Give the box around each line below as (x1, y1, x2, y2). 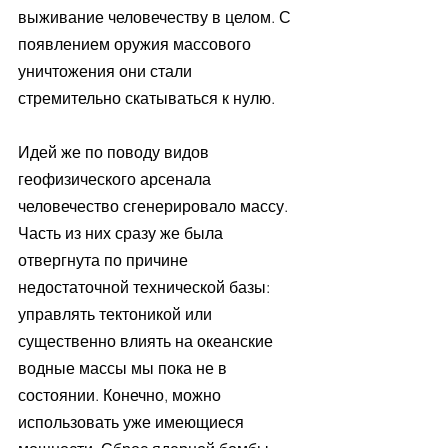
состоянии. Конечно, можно (18, 384, 225, 405)
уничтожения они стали (18, 60, 196, 81)
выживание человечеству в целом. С (18, 6, 295, 27)
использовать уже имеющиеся (18, 411, 248, 432)
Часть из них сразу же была (18, 222, 227, 243)
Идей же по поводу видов (18, 141, 213, 162)
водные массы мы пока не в (18, 357, 231, 378)
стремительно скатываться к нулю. (18, 87, 275, 108)
